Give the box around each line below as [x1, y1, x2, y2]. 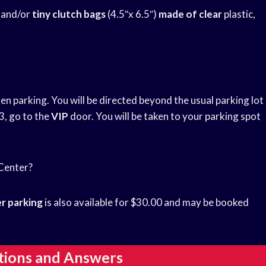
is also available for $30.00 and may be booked [43, 196, 249, 209]
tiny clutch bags [32, 8, 106, 21]
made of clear [159, 8, 222, 21]
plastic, [222, 8, 255, 21]
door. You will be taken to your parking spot [68, 110, 261, 123]
